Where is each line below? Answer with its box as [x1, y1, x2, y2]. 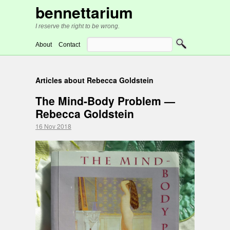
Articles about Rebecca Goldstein [35, 75, 154, 85]
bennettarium [35, 1, 133, 23]
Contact [59, 41, 80, 48]
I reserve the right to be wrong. [35, 23, 120, 30]
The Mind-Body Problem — [35, 93, 175, 108]
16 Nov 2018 [35, 122, 71, 130]
